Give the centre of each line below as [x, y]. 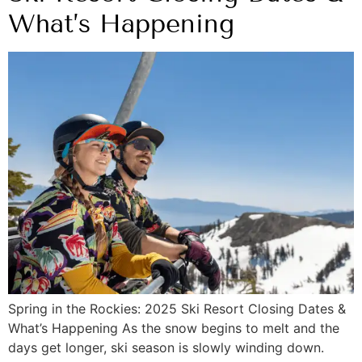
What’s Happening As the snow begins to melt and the [174, 328]
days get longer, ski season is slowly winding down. [166, 347]
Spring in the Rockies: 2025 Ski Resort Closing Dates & [177, 308]
